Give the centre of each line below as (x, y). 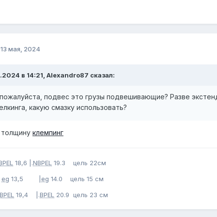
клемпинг (48, 133)
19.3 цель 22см (79, 163)
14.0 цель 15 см (81, 179)
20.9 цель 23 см (82, 195)
